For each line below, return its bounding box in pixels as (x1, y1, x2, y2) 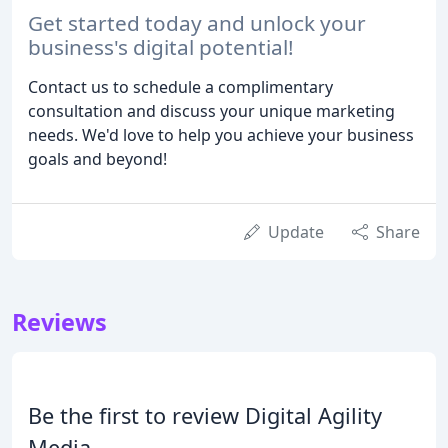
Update (268, 221, 324, 244)
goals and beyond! (28, 148, 167, 171)
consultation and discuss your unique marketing (28, 100, 395, 123)
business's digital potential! (28, 33, 294, 62)
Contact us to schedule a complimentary (28, 76, 333, 99)
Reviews (12, 306, 107, 339)
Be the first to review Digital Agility (28, 401, 382, 431)
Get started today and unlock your (28, 9, 366, 38)
